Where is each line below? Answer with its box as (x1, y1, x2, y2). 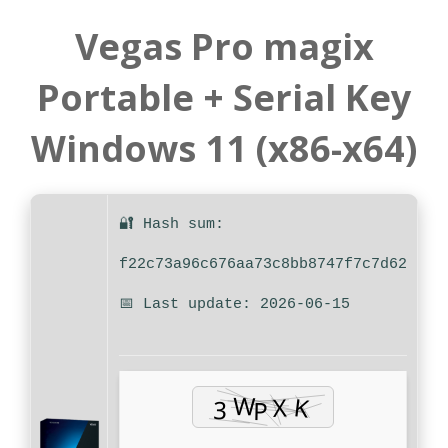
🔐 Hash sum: (118, 216, 224, 234)
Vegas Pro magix (74, 22, 374, 72)
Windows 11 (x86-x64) (31, 124, 417, 174)
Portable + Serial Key (37, 73, 411, 123)
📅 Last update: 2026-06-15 (118, 296, 350, 314)
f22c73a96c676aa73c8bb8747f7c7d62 (118, 256, 407, 274)
